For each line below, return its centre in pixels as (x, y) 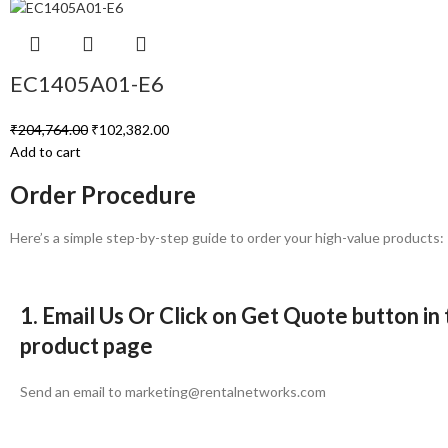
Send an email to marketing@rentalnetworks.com (173, 392)
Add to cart (45, 152)
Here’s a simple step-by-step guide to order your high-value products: (227, 238)
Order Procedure (103, 195)
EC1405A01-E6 (87, 84)
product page (86, 346)
